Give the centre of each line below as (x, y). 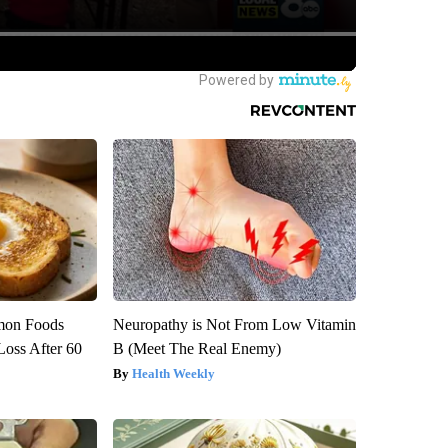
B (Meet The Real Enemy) (196, 349)
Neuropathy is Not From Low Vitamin (234, 325)
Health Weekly (173, 374)
